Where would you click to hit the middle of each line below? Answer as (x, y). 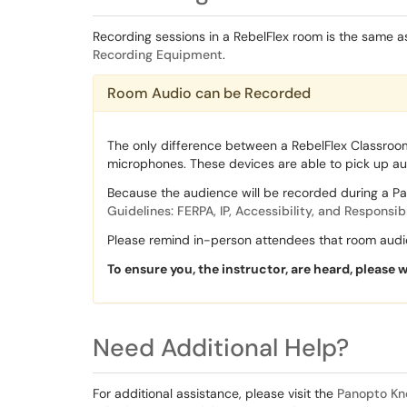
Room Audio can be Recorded (209, 93)
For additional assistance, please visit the (215, 393)
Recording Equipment (158, 55)
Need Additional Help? (221, 347)
